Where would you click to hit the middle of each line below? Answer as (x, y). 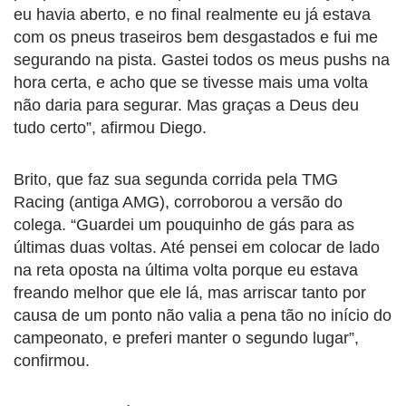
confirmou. (52, 360)
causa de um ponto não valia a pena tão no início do (203, 315)
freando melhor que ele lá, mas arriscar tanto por (190, 292)
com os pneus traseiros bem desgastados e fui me (196, 37)
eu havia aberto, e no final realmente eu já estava (192, 14)
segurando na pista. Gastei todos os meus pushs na (202, 59)
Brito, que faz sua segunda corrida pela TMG (176, 179)
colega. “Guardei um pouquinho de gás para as (184, 224)
